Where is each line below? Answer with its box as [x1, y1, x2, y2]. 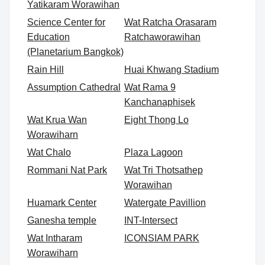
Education [27, 32, 70, 43]
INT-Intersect [124, 215, 177, 226]
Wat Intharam [27, 233, 82, 244]
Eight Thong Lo [124, 115, 189, 125]
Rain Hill [27, 64, 64, 75]
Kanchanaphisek [124, 97, 195, 108]
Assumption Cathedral [27, 82, 121, 93]
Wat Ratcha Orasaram [124, 17, 216, 28]
